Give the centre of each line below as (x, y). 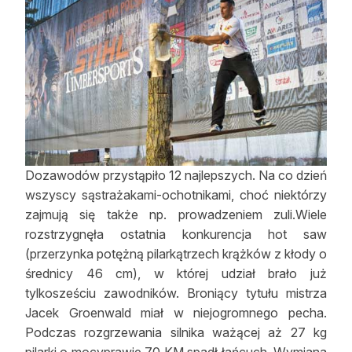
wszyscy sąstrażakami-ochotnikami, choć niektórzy (176, 194)
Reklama (56, 20)
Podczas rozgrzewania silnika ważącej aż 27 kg (176, 332)
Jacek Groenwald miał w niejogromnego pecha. (176, 312)
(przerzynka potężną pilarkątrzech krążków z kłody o (176, 253)
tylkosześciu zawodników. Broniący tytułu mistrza (176, 293)
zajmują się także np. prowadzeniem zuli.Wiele (176, 214)
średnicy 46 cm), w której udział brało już (176, 273)
